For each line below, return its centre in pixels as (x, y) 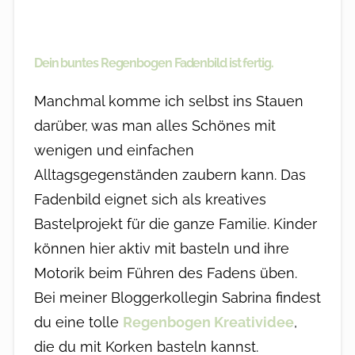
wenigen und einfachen (114, 150)
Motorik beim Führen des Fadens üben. (165, 273)
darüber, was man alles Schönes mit (155, 125)
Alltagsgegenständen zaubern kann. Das (170, 174)
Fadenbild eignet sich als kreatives (150, 199)
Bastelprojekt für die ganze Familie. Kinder (175, 223)
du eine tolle (78, 322)
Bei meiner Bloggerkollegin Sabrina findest (177, 297)
